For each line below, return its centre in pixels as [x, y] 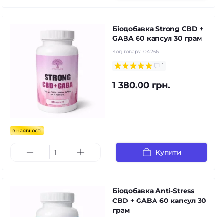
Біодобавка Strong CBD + [158, 28]
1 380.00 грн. [141, 85]
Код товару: [128, 51]
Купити [168, 152]
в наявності [27, 130]
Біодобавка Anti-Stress [153, 191]
